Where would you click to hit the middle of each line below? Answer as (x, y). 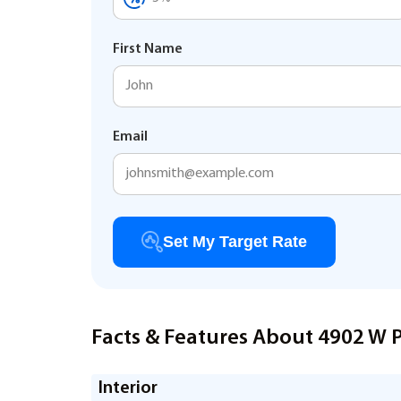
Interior (128, 388)
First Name (148, 49)
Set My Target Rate (235, 242)
